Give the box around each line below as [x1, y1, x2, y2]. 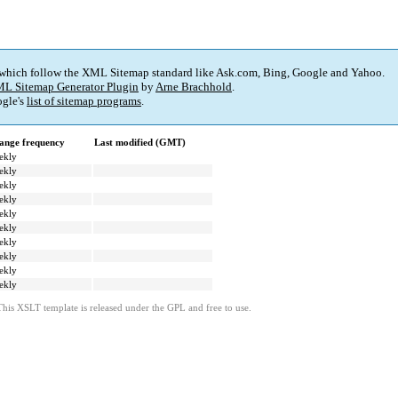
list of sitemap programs [27, 94, 141, 108]
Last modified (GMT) [94, 137, 186, 148]
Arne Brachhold [155, 80, 232, 94]
